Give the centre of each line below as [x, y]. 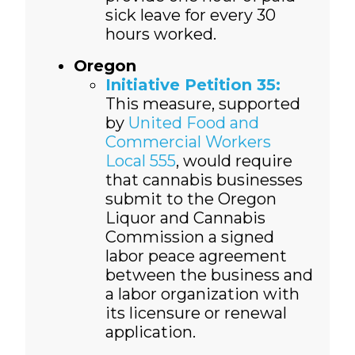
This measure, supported [202, 104]
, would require [234, 161]
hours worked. [162, 34]
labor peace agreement [196, 256]
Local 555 [140, 161]
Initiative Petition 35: [193, 85]
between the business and [209, 275]
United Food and [193, 123]
